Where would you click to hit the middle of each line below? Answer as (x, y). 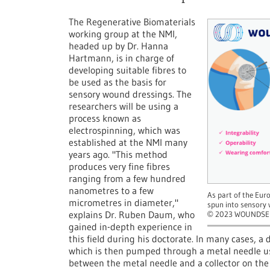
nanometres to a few (111, 190)
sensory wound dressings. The (130, 94)
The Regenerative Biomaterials (132, 22)
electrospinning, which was (124, 130)
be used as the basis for (118, 82)
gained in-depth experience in (130, 227)
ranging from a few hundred (127, 178)
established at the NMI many (128, 142)
